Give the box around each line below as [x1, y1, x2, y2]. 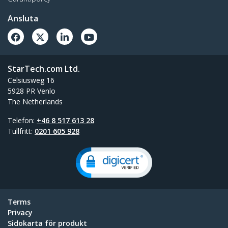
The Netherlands [8, 96, 63, 106]
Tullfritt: [8, 126, 35, 136]
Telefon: [8, 115, 37, 125]
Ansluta [8, 12, 38, 24]
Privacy [8, 207, 33, 217]
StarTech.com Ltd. [8, 63, 80, 74]
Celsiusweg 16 [8, 75, 54, 85]
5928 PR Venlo [8, 85, 55, 96]
